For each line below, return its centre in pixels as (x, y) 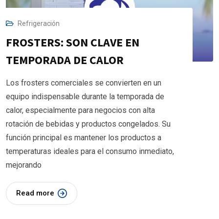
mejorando (24, 165)
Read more (35, 193)
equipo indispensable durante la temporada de (85, 97)
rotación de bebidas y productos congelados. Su (88, 124)
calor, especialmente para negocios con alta (80, 110)
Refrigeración (39, 24)
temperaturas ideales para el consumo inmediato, (90, 152)
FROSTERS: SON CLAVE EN (73, 43)
